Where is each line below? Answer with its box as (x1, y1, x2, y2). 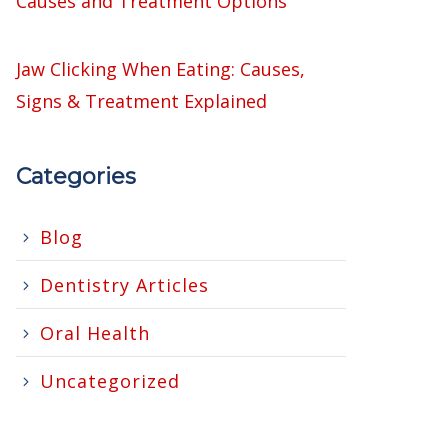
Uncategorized (40, 369, 180, 393)
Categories (16, 163, 136, 190)
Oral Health (40, 321, 150, 345)
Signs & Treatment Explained (16, 89, 267, 113)
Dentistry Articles (40, 273, 209, 297)
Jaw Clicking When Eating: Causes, (16, 57, 305, 81)
